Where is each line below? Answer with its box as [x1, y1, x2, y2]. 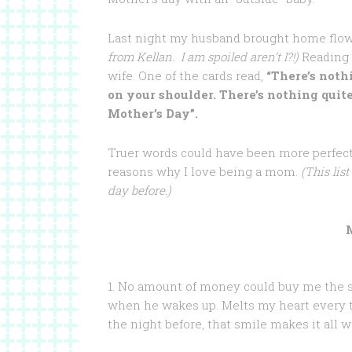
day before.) [108, 182, 171, 198]
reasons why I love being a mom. [108, 163, 298, 179]
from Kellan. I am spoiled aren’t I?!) [108, 49, 299, 64]
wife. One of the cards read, [108, 68, 266, 83]
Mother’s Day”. [108, 105, 198, 121]
